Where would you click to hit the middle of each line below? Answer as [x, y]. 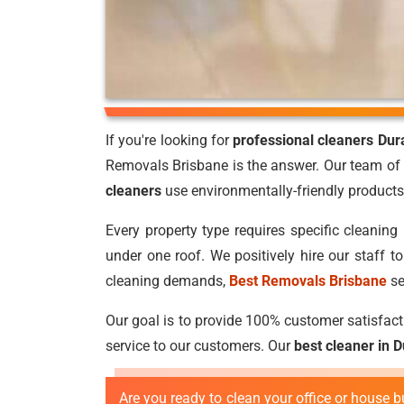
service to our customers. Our [200, 346]
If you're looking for [170, 140]
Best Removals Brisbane [308, 281]
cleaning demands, [167, 281]
